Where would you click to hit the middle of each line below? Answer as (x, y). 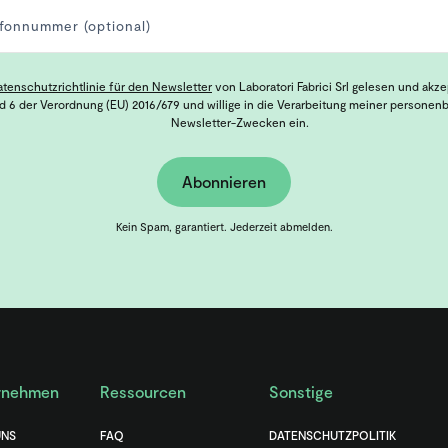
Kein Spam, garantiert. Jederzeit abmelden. (224, 227)
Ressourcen (142, 392)
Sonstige (300, 392)
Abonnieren (224, 182)
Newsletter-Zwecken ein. (240, 122)
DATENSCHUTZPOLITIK (332, 435)
